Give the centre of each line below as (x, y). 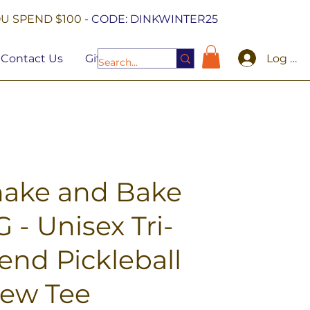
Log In (283, 58)
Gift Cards (112, 59)
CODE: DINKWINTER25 (155, 19)
